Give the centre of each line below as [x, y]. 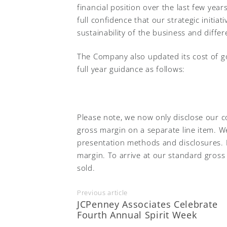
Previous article [103, 192]
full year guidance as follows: [131, 69]
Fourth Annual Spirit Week [137, 215]
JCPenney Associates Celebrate [147, 204]
